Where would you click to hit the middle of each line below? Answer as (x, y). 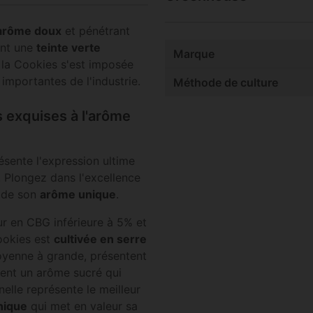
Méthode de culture (226, 82)
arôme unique (78, 194)
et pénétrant (96, 30)
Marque (194, 53)
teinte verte (68, 47)
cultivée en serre (100, 239)
